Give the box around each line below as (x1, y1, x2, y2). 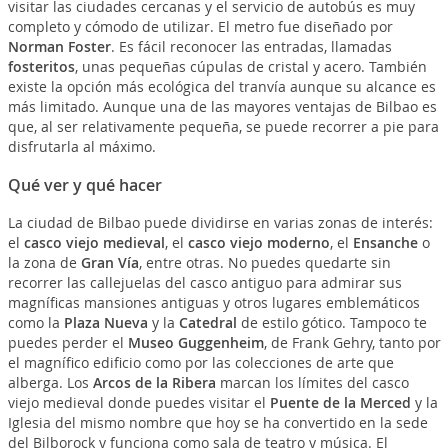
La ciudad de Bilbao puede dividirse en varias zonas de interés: (7, 213, 433, 233)
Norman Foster (7, 37, 111, 57)
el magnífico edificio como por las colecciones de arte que (7, 353, 394, 373)
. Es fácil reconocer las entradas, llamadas (110, 37, 392, 57)
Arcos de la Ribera (92, 373, 216, 393)
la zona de (7, 253, 81, 273)
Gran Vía (80, 253, 139, 273)
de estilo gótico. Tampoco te (236, 313, 427, 333)
